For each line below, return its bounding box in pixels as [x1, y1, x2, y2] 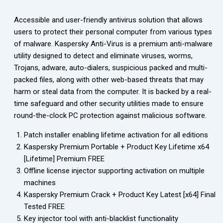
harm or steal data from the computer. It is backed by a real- [14, 87, 212, 96]
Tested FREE [24, 202, 65, 211]
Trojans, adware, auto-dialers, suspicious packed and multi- [14, 63, 208, 72]
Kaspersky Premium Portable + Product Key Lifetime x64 [24, 142, 209, 151]
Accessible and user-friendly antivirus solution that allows [14, 15, 203, 24]
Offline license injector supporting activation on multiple [24, 166, 205, 175]
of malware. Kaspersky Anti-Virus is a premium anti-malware [14, 39, 213, 48]
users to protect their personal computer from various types [14, 27, 212, 36]
